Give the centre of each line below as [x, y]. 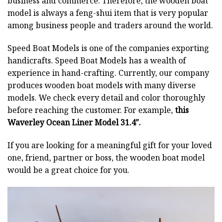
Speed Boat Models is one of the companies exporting [108, 48]
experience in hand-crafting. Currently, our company [108, 73]
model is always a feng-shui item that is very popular [108, 13]
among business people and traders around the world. [110, 26]
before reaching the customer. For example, [91, 110]
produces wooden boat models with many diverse [102, 85]
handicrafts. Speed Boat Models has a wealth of [97, 61]
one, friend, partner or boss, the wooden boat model [106, 157]
